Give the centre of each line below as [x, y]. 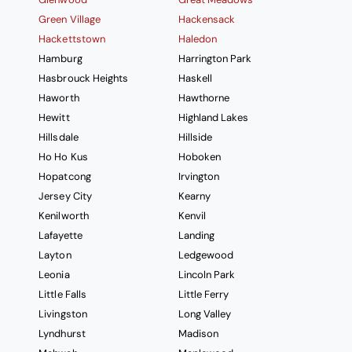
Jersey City [65, 196]
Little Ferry [203, 295]
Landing [196, 236]
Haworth [59, 98]
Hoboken [199, 157]
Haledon [197, 39]
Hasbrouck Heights [83, 79]
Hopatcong [65, 177]
